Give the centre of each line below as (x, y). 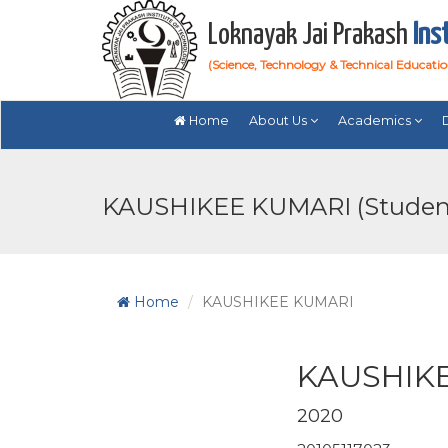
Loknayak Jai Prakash (310, 35)
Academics (376, 120)
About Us (279, 120)
